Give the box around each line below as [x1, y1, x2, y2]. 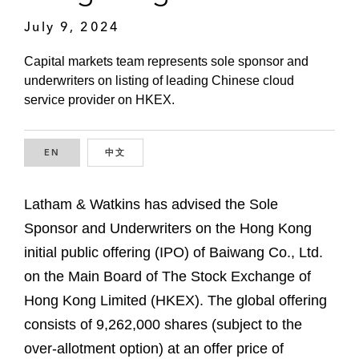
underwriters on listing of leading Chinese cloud [24, 74, 294, 88]
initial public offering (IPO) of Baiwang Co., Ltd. [24, 244, 323, 260]
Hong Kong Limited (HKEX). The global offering [24, 292, 327, 309]
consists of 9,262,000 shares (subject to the [24, 316, 302, 333]
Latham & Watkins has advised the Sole [24, 196, 278, 212]
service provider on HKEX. [24, 93, 175, 107]
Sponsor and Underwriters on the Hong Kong [24, 220, 312, 236]
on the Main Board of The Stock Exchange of [24, 268, 311, 284]
